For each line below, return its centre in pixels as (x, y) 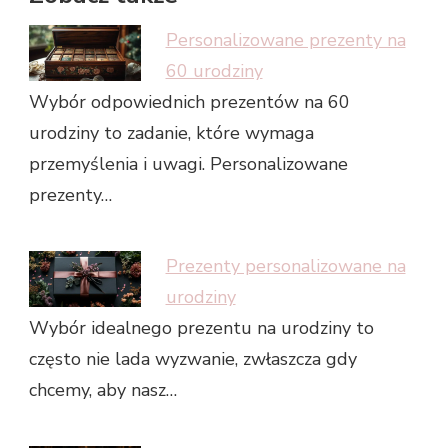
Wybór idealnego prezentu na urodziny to (201, 328)
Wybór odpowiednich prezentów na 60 (189, 102)
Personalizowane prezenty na (285, 40)
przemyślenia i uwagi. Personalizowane (188, 164)
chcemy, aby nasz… (103, 390)
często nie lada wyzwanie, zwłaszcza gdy (193, 359)
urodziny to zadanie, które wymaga (171, 133)
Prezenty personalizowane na (285, 266)
